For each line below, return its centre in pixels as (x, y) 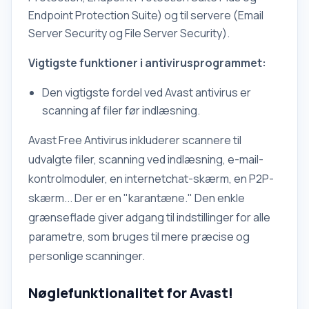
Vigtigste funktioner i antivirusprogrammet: (147, 63)
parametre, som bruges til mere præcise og (139, 237)
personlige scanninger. (87, 256)
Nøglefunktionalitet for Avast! (131, 293)
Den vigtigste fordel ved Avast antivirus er (147, 92)
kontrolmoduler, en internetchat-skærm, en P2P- (151, 179)
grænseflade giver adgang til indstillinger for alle (149, 217)
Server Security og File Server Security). (129, 33)
